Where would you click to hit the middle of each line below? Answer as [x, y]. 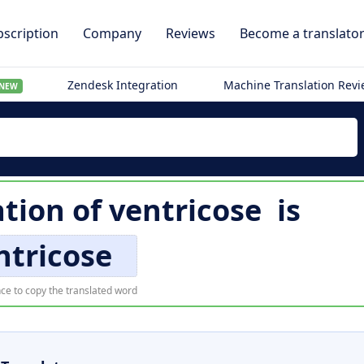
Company [112, 33]
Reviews [191, 33]
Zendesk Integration [123, 85]
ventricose [185, 210]
